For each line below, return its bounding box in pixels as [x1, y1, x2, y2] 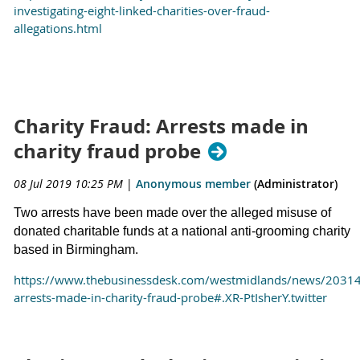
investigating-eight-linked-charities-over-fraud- [14, 2, 270, 18]
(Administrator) [251, 176, 337, 192]
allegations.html [14, 19, 102, 36]
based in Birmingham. [14, 243, 138, 257]
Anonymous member [136, 176, 251, 192]
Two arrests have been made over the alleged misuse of [14, 206, 331, 220]
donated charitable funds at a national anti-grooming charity [14, 224, 350, 239]
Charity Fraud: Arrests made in [14, 112, 309, 141]
